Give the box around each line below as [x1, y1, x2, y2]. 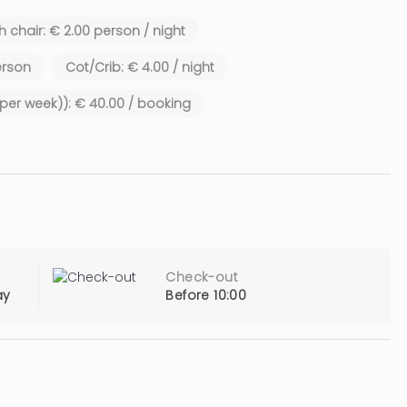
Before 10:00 [165, 286, 247, 304]
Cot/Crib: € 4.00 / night [65, 58, 214, 76]
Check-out [165, 268, 238, 286]
